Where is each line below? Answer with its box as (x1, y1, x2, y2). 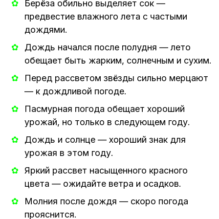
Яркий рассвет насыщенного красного (24, 165, 188, 175)
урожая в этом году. (24, 147, 113, 158)
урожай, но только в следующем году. (24, 116, 190, 127)
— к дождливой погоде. (24, 86, 127, 96)
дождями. (24, 24, 67, 35)
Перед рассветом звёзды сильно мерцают (24, 72, 208, 83)
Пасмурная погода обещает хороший (24, 103, 185, 114)
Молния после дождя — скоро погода (24, 196, 188, 206)
